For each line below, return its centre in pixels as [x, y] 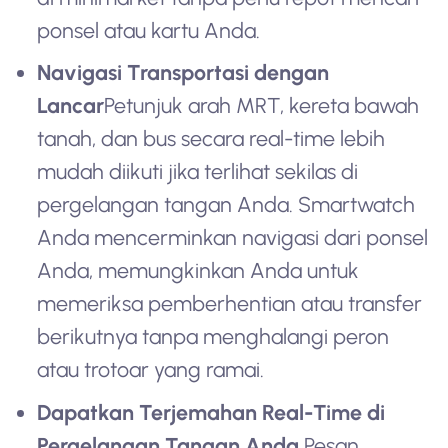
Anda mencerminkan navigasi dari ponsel [233, 238]
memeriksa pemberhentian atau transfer [230, 304]
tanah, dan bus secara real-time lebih [211, 139]
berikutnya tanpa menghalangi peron [213, 337]
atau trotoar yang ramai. [151, 370]
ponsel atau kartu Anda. [149, 30]
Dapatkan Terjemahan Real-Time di [211, 412]
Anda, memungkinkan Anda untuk [198, 271]
